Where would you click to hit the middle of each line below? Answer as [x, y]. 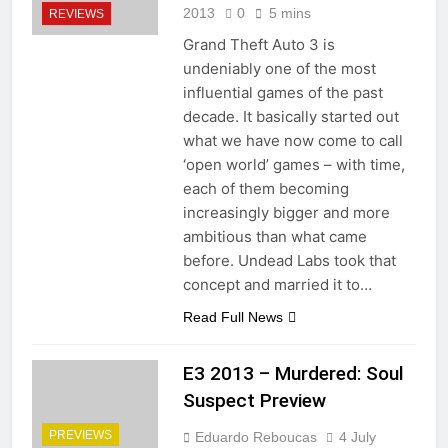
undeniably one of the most [279, 68]
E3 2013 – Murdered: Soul [293, 373]
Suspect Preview [254, 400]
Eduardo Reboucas [255, 436]
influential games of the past [282, 92]
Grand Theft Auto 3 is [258, 44]
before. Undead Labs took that [289, 260]
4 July [357, 436]
